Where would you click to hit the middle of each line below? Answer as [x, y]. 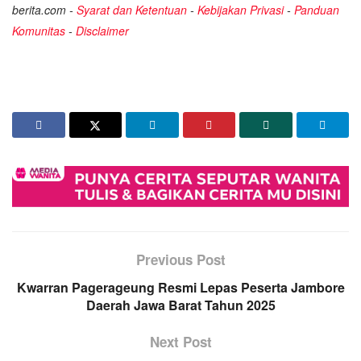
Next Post [180, 342]
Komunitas [39, 30]
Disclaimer [102, 30]
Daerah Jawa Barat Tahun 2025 [180, 305]
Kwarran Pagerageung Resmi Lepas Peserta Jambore [180, 288]
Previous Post [180, 260]
